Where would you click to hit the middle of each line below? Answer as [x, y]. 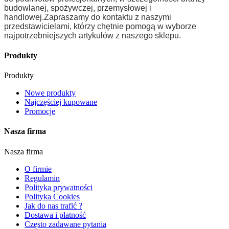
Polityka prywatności [59, 187]
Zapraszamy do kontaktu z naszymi [108, 17]
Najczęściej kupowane [61, 102]
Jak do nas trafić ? [53, 205]
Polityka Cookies [52, 196]
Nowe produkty [50, 93]
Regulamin [42, 178]
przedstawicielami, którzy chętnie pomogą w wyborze [100, 26]
